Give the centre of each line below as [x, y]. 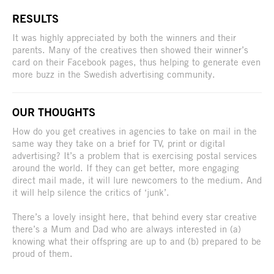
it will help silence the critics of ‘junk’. [91, 192]
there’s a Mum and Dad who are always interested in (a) [127, 228]
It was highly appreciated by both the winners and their [124, 37]
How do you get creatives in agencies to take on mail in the [135, 131]
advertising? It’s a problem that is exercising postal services [135, 155]
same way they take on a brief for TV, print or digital [119, 143]
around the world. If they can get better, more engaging [126, 167]
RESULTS [35, 18]
